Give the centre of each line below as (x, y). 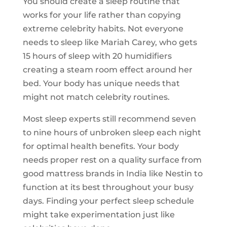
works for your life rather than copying (102, 15)
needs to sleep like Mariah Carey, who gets (110, 43)
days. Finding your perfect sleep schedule (108, 201)
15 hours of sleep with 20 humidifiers (97, 56)
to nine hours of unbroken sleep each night (112, 133)
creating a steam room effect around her (107, 70)
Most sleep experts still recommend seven (109, 119)
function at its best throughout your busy (108, 187)
